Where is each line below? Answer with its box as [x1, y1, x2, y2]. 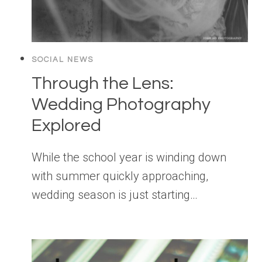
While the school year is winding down [32, 150, 226, 165]
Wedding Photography [32, 95, 211, 114]
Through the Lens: [32, 74, 174, 93]
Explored [32, 116, 101, 135]
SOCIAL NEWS [32, 56, 94, 64]
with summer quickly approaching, [32, 169, 208, 184]
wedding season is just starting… [32, 188, 198, 202]
